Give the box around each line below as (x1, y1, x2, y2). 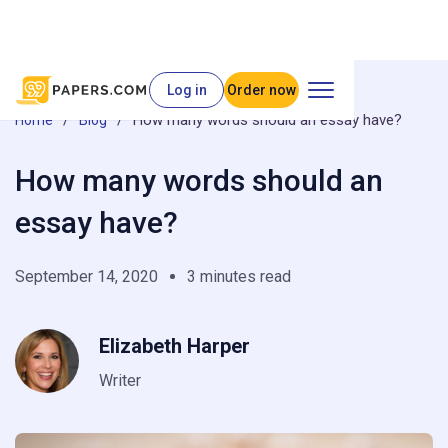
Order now (227, 82, 296, 98)
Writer (99, 370, 141, 390)
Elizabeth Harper (99, 333, 250, 358)
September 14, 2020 (15, 267, 158, 286)
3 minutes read (187, 267, 291, 286)
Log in (166, 82, 207, 98)
